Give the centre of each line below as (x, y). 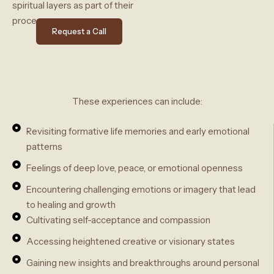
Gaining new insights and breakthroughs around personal (143, 263)
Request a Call (79, 31)
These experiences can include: (137, 101)
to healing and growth (71, 205)
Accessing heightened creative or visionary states (130, 242)
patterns (44, 147)
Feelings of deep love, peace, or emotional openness (134, 168)
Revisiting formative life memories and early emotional (138, 131)
